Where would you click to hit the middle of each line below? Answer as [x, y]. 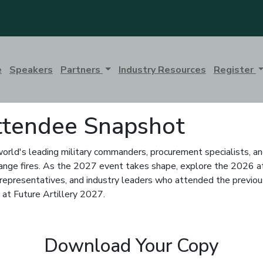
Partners [82, 70]
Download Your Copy [131, 246]
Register [235, 70]
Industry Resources [162, 70]
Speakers [31, 70]
